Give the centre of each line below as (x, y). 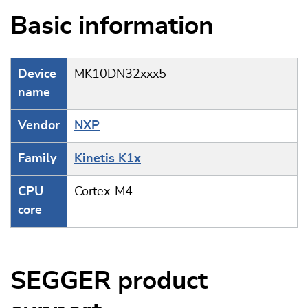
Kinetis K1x (108, 159)
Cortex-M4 (103, 192)
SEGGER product (109, 281)
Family (37, 159)
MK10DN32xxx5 (120, 74)
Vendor (39, 126)
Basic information (112, 26)
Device (37, 74)
